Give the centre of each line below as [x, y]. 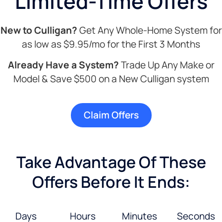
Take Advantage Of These [111, 162]
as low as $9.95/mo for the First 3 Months [111, 44]
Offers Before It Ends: [111, 182]
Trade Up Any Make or [166, 65]
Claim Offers [111, 115]
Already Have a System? [63, 65]
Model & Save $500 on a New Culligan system [111, 79]
